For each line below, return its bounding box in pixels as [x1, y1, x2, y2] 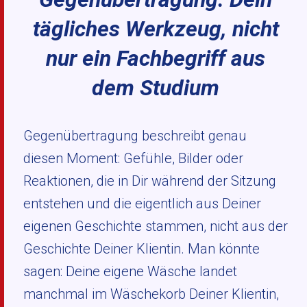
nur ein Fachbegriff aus [46, 45, 265, 71]
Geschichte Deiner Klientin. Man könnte [23, 241, 260, 257]
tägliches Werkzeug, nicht [32, 16, 279, 42]
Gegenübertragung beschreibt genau [23, 127, 247, 144]
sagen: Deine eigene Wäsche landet [23, 263, 237, 280]
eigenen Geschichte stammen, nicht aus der [23, 218, 288, 234]
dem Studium [92, 75, 219, 101]
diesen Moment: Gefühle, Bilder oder [23, 150, 243, 167]
